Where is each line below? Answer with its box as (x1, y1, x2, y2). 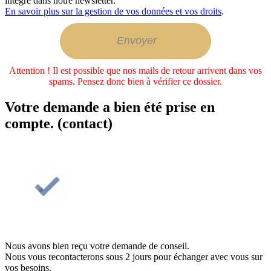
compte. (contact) (5, 115, 113, 131)
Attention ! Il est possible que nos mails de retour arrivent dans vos (9, 65, 262, 76)
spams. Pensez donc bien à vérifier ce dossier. (49, 76, 222, 87)
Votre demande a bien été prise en (5, 99, 215, 115)
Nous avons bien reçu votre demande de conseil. (5, 240, 189, 251)
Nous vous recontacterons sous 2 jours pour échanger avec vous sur (5, 251, 263, 262)
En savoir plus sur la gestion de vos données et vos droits (5, 5, 221, 16)
